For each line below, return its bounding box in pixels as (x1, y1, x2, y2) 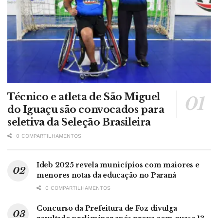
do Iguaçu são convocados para (7, 104, 164, 116)
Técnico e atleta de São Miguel (7, 91, 161, 103)
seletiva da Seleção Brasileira (7, 116, 151, 128)
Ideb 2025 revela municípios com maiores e (36, 161, 200, 170)
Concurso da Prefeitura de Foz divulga (36, 204, 177, 213)
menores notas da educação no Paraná (36, 171, 177, 180)
